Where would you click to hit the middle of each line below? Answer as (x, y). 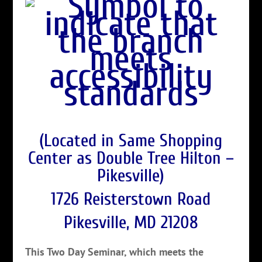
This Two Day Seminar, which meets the (114, 251)
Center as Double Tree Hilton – (131, 158)
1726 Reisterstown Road (131, 199)
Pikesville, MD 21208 (131, 222)
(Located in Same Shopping (131, 140)
